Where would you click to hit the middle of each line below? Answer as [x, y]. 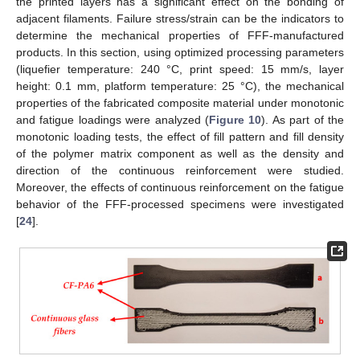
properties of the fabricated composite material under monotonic [180, 102]
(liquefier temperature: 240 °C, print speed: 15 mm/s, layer [180, 69]
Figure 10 [235, 119]
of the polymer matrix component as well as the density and [180, 153]
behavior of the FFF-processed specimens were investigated [180, 204]
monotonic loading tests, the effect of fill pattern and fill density [180, 136]
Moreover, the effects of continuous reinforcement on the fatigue [180, 187]
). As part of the [303, 119]
